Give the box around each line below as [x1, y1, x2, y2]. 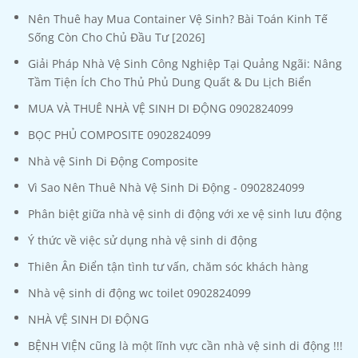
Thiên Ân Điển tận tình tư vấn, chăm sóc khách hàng [28, 259, 308, 275]
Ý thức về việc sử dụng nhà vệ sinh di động [28, 233, 257, 249]
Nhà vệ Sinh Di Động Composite [28, 153, 198, 169]
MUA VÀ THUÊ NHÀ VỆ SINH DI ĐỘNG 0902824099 [28, 101, 293, 117]
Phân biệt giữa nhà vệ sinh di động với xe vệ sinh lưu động [28, 206, 342, 222]
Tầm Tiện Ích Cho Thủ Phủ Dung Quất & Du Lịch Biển [28, 74, 312, 90]
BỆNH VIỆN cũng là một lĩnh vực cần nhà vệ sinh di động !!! [28, 338, 343, 354]
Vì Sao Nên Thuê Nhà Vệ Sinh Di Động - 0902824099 [28, 180, 304, 196]
